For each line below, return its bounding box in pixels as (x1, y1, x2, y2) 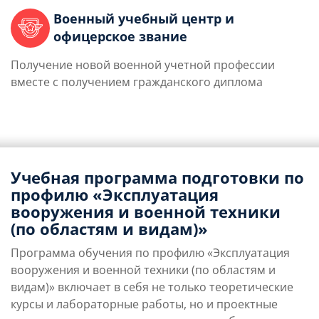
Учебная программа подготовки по (11, 167, 304, 189)
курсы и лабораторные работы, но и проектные (11, 296, 278, 313)
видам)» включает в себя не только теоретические (11, 279, 293, 296)
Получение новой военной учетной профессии (11, 57, 275, 73)
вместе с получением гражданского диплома (11, 74, 263, 90)
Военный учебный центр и (53, 10, 234, 28)
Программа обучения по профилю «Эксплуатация (11, 245, 290, 261)
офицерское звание (53, 28, 187, 46)
